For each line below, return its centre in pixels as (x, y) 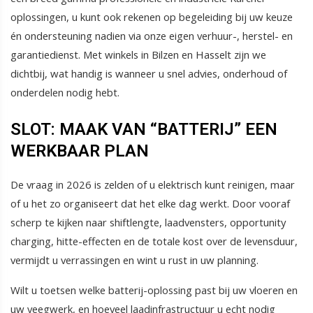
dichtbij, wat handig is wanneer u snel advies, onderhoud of (149, 74)
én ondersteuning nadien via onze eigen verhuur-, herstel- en (152, 36)
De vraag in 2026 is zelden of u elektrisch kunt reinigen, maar (153, 185)
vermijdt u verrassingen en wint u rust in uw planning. (134, 260)
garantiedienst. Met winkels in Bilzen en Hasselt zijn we (138, 55)
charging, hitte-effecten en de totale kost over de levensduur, (154, 241)
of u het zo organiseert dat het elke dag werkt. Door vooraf (150, 204)
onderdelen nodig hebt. (65, 93)
